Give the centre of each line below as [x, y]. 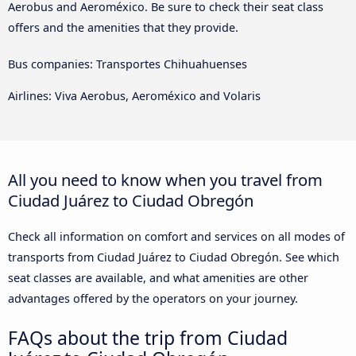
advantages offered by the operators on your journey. [153, 299]
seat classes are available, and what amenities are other [158, 278]
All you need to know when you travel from [165, 180]
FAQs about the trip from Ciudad [148, 338]
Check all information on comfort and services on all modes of [176, 237]
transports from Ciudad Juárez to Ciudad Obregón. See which [174, 257]
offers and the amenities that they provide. [123, 27]
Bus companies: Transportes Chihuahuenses [128, 64]
